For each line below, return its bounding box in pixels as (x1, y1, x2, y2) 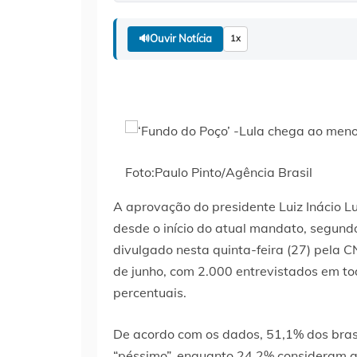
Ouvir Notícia (150, 32, 212, 45)
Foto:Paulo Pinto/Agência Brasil (125, 163, 312, 180)
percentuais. (113, 284, 186, 300)
